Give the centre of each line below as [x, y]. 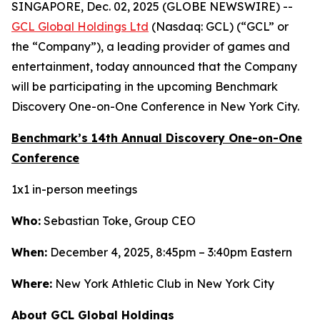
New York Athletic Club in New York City [163, 284]
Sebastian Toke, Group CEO [118, 221]
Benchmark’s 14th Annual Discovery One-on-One [157, 138]
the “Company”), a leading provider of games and [151, 46]
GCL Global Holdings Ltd [80, 26]
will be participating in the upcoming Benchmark [145, 86]
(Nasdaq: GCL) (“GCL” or [219, 26]
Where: [32, 284]
